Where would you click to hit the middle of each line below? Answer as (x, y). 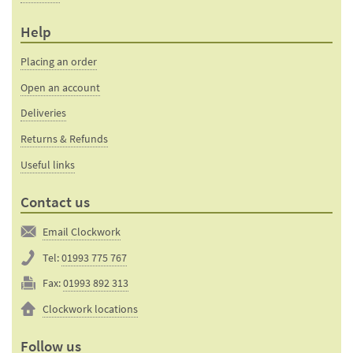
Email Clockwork (82, 231)
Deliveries (44, 113)
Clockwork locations (91, 309)
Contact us (56, 201)
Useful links (48, 164)
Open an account (61, 87)
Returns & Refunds (65, 139)
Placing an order (59, 61)
